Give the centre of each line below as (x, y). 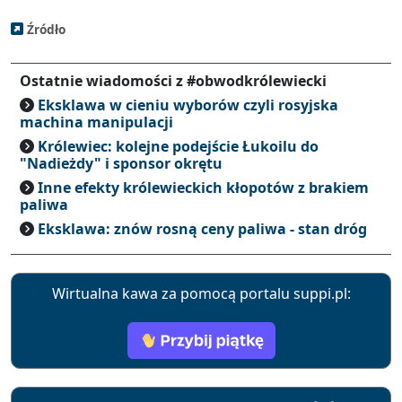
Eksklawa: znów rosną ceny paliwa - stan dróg (202, 229)
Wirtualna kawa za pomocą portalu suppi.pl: (201, 293)
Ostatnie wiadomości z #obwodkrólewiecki (173, 81)
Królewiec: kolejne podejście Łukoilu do (178, 146)
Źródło (44, 29)
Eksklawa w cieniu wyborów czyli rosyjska (188, 105)
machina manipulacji (96, 122)
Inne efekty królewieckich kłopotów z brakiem (203, 188)
